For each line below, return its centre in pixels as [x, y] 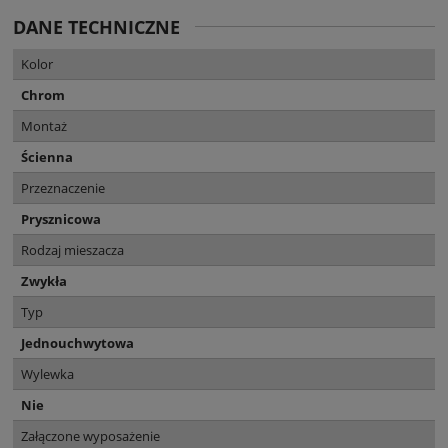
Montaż [44, 125]
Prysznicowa [61, 218]
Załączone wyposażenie [90, 435]
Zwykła [44, 280]
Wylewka [47, 373]
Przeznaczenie [63, 187]
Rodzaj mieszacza [72, 249]
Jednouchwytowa [77, 342]
